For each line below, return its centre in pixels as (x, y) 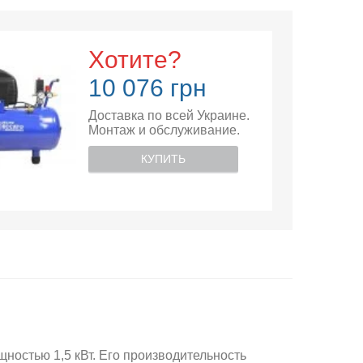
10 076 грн (147, 88)
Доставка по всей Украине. (169, 115)
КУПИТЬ (163, 159)
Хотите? (135, 60)
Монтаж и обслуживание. (164, 130)
